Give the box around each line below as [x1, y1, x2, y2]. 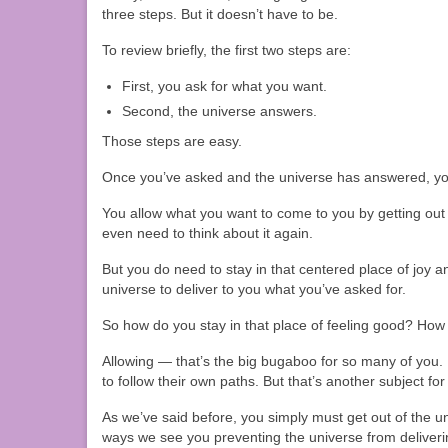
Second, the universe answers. [122, 103, 317, 120]
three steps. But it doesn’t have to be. [102, 6, 338, 23]
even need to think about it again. [102, 225, 313, 242]
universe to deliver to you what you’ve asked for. [102, 281, 406, 298]
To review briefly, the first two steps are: [102, 42, 351, 59]
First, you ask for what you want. [122, 78, 327, 95]
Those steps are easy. [102, 133, 242, 150]
